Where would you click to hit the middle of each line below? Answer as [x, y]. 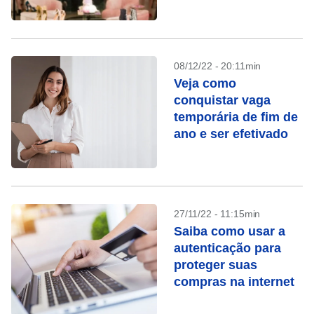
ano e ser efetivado [231, 134]
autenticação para [227, 248]
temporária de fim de [236, 117]
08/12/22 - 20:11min [218, 66]
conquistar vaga [222, 100]
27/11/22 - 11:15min [217, 214]
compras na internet [234, 282]
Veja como [205, 83]
